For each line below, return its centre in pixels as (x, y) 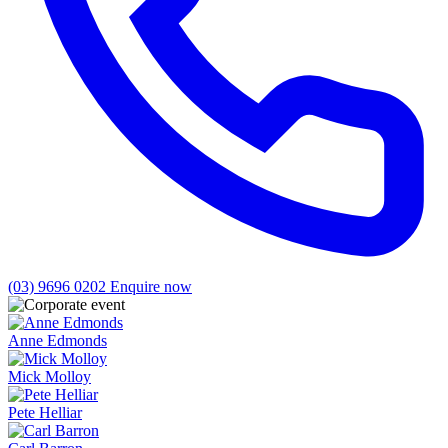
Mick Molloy (49, 376)
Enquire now (151, 286)
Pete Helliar (45, 412)
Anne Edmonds (57, 340)
